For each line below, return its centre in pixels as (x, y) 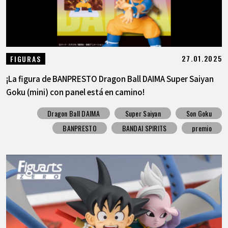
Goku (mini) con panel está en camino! (75, 91)
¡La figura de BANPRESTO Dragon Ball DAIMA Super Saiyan (110, 78)
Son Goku (199, 113)
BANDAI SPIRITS (144, 128)
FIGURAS (26, 59)
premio (202, 128)
